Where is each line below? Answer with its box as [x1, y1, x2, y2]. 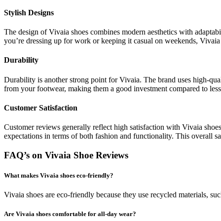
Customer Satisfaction [4, 103, 77, 112]
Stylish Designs [4, 8, 54, 17]
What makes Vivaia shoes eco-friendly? [4, 172, 113, 180]
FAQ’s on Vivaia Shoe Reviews [4, 149, 128, 160]
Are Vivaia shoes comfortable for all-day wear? [4, 210, 136, 218]
